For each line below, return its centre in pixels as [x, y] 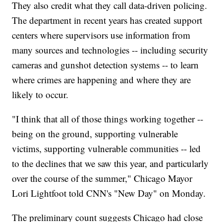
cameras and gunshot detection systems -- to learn [106, 65]
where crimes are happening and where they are [102, 80]
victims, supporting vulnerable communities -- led [107, 149]
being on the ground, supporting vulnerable [95, 134]
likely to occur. [40, 95]
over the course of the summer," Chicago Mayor [102, 178]
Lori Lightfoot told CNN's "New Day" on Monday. [109, 193]
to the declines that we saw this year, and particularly [111, 164]
